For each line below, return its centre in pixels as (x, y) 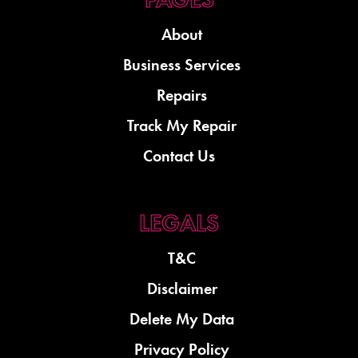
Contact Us (179, 155)
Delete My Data (182, 318)
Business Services (182, 64)
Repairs (182, 95)
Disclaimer (182, 288)
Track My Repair (182, 125)
